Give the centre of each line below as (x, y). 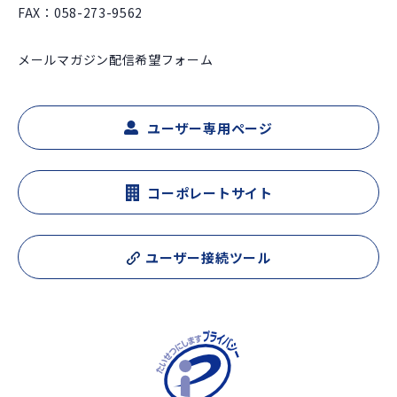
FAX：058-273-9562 (81, 13)
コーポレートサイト (210, 192)
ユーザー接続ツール (208, 257)
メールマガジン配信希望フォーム (116, 60)
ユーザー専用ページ (210, 128)
